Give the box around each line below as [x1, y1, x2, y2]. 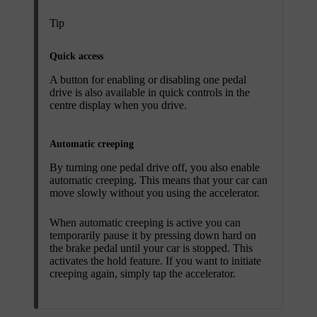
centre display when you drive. [50, 98, 187, 111]
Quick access [50, 50, 103, 62]
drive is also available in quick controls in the [50, 86, 250, 98]
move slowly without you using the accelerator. [50, 186, 260, 199]
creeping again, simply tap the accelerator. [50, 267, 236, 279]
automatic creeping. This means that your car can [50, 173, 267, 186]
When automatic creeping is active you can [50, 216, 241, 229]
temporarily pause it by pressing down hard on [50, 229, 256, 241]
